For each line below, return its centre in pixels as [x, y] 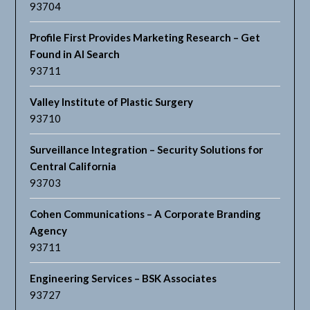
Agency [49, 231]
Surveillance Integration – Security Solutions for [147, 150]
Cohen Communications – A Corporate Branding [146, 214]
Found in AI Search [75, 54]
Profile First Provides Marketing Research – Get [145, 38]
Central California [73, 166]
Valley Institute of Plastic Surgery [112, 102]
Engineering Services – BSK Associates [124, 279]
